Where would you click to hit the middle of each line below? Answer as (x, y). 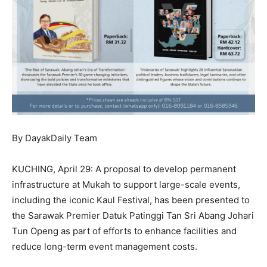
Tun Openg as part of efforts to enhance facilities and (124, 231)
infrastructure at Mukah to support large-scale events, (126, 185)
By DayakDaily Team (55, 138)
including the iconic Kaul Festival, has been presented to (131, 200)
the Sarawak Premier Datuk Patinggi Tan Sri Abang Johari (133, 216)
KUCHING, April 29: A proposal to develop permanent (124, 169)
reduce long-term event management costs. (105, 247)
